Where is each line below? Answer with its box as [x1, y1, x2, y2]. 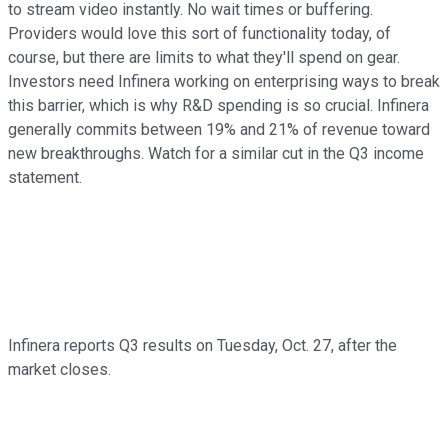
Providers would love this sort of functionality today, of [8, 23, 391, 43]
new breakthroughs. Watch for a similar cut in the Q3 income [8, 143, 424, 163]
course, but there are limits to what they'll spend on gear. [8, 47, 400, 67]
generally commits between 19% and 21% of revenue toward [8, 119, 430, 139]
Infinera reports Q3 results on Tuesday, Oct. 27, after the [8, 335, 397, 355]
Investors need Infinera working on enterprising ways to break [8, 71, 440, 91]
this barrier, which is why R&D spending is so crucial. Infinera [8, 95, 429, 115]
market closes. [8, 359, 111, 379]
